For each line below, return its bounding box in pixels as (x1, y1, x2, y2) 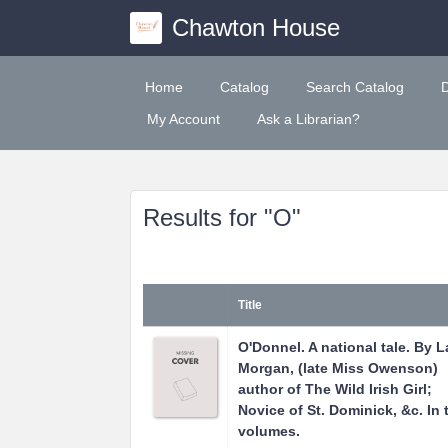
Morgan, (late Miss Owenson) (238, 360, 438, 376)
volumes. (238, 423, 300, 439)
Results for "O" (143, 204, 301, 231)
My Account (147, 111, 220, 127)
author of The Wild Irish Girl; (238, 381, 432, 397)
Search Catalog (306, 79, 404, 95)
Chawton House (171, 14, 340, 41)
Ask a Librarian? (257, 111, 360, 127)
